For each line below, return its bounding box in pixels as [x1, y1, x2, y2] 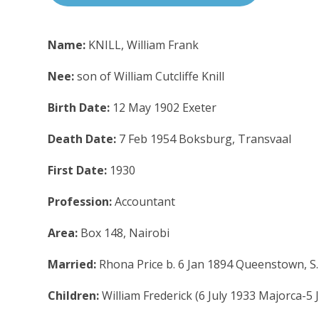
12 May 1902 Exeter [113, 99, 217, 115]
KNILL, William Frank [88, 36, 199, 53]
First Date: [48, 162, 110, 178]
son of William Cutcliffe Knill [77, 68, 225, 84]
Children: [48, 287, 103, 303]
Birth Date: [48, 99, 113, 115]
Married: [48, 256, 100, 272]
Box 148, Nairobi [80, 224, 170, 241]
